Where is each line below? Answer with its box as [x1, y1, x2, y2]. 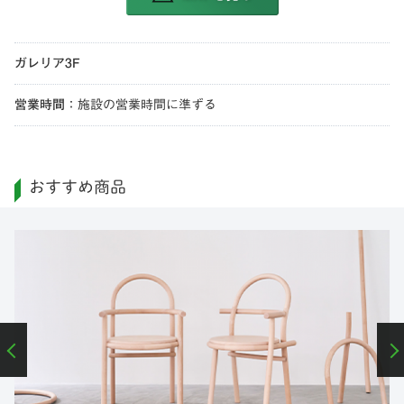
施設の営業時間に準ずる [78, 98, 216, 112]
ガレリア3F [14, 57, 80, 70]
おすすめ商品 [29, 179, 126, 196]
